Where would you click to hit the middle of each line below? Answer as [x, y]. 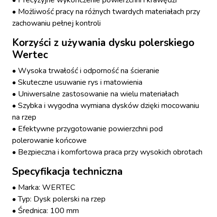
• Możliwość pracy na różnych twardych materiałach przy [106, 12]
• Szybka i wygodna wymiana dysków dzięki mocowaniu [106, 106]
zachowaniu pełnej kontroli [56, 23]
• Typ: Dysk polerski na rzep [59, 199]
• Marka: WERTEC [44, 188]
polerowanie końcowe [49, 141]
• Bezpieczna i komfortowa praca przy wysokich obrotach [107, 152]
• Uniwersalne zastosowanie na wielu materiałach [95, 94]
